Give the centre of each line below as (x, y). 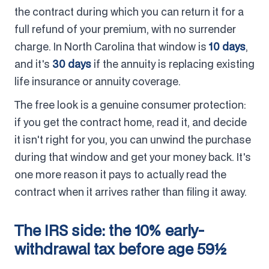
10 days (227, 46)
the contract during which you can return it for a (129, 11)
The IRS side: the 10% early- (110, 230)
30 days (72, 64)
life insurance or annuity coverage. (98, 81)
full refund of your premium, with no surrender (125, 29)
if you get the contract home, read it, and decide (131, 122)
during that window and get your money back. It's (133, 157)
